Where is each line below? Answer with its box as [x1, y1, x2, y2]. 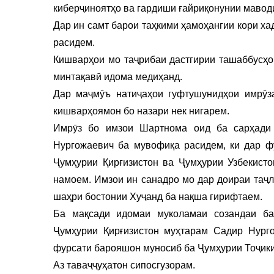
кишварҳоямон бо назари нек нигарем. [53, 105, 229, 116]
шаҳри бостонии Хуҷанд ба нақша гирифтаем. [53, 191, 262, 202]
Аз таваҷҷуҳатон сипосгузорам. [53, 259, 195, 270]
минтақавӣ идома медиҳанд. [53, 71, 182, 82]
